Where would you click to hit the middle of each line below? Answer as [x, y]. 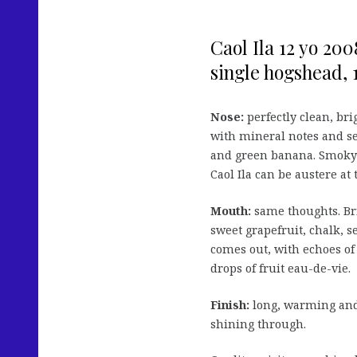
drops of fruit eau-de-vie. [280, 269]
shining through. [258, 324]
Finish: [231, 304]
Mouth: [231, 211]
